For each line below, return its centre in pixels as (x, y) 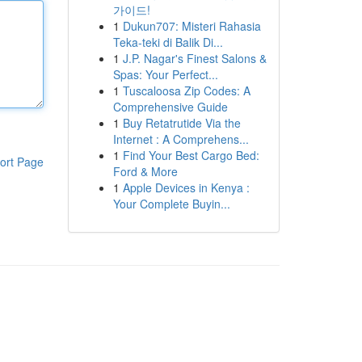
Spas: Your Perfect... (165, 74)
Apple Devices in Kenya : (186, 187)
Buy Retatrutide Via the (181, 123)
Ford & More (145, 171)
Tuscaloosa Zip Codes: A (186, 90)
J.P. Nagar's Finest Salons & (194, 58)
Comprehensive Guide (170, 107)
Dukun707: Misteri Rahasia (192, 26)
